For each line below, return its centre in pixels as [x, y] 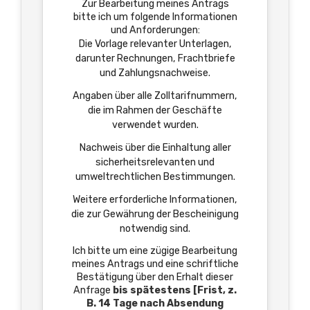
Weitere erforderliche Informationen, [155, 200]
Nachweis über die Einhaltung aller [155, 148]
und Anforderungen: [155, 30]
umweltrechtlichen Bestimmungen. [155, 177]
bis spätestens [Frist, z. [175, 290]
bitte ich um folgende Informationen [155, 17]
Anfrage [93, 290]
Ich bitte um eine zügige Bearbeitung [155, 251]
